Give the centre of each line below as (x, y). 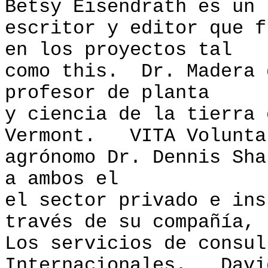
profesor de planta (107, 93)
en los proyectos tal (118, 50)
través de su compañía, (130, 223)
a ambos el (62, 179)
